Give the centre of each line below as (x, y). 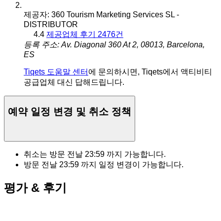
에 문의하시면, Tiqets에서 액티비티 (150, 72)
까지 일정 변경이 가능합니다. (131, 165)
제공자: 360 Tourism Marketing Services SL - (101, 14)
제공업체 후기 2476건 (85, 34)
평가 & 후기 (35, 187)
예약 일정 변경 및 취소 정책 (70, 112)
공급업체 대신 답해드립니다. (74, 82)
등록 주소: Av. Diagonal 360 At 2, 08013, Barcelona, (114, 44)
